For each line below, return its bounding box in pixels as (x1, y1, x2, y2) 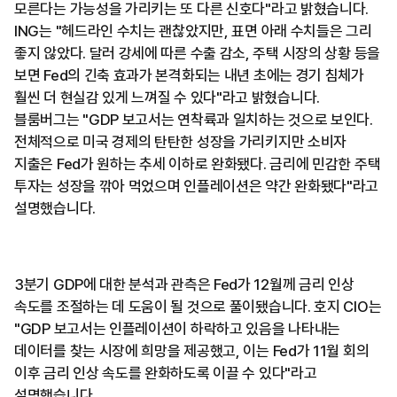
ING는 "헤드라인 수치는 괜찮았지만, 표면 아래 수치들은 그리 (14, 21, 372, 40)
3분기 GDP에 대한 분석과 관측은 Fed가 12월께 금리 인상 (14, 275, 354, 293)
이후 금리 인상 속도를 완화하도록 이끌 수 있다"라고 (14, 363, 317, 382)
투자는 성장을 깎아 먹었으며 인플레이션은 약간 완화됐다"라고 (14, 176, 379, 195)
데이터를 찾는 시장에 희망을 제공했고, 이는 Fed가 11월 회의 (14, 341, 370, 360)
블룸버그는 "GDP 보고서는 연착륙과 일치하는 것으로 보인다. (14, 110, 373, 128)
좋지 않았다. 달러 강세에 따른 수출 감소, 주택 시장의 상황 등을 (14, 43, 380, 62)
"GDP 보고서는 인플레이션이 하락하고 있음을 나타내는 (14, 319, 340, 338)
